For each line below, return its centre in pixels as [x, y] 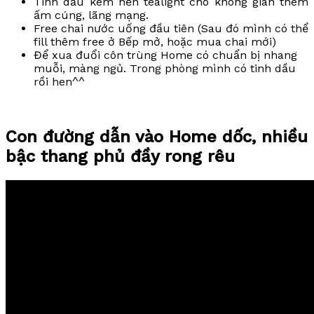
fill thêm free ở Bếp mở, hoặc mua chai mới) [155, 42]
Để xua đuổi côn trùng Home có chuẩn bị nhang [165, 55]
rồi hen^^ [59, 82]
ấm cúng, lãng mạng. [91, 15]
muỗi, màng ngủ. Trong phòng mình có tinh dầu [165, 69]
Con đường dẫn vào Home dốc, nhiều [157, 137]
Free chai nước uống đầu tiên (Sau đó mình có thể [171, 29]
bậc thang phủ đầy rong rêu [120, 157]
